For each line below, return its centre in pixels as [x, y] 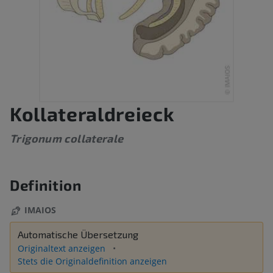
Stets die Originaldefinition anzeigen [92, 261]
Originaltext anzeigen [63, 249]
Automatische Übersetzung [78, 235]
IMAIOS [40, 210]
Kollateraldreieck [92, 114]
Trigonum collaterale [67, 139]
